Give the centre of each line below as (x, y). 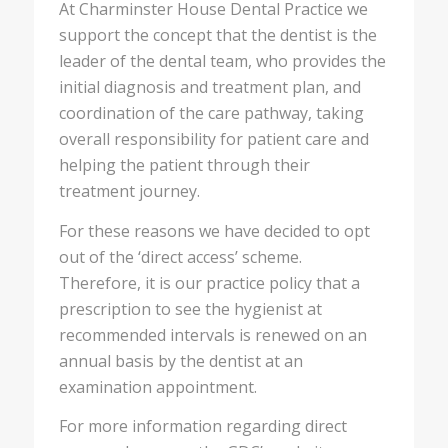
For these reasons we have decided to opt (214, 230)
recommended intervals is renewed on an (212, 334)
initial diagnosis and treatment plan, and (209, 87)
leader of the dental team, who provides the (222, 61)
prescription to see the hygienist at (190, 308)
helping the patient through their (184, 165)
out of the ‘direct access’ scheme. (182, 256)
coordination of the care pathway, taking (211, 113)
